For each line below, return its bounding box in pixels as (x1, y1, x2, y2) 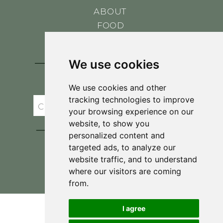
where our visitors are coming (68, 166, 181, 176)
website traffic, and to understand (68, 154, 197, 164)
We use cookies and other (68, 83, 166, 93)
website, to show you (68, 118, 149, 128)
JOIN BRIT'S (68, 72, 128, 84)
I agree (122, 204, 145, 213)
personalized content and (68, 130, 165, 140)
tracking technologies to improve (68, 95, 194, 105)
